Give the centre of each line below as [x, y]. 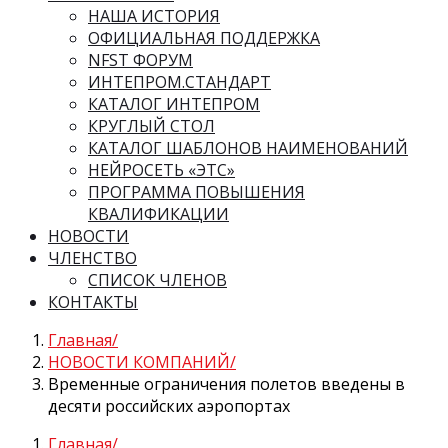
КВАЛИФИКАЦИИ [158, 214]
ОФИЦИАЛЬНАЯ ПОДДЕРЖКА [204, 38]
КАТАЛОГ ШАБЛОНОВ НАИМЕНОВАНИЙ [248, 148]
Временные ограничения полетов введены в [226, 384]
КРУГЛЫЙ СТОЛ [151, 126]
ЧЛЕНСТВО [92, 258]
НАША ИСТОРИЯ [154, 16]
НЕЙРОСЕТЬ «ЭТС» [161, 170]
